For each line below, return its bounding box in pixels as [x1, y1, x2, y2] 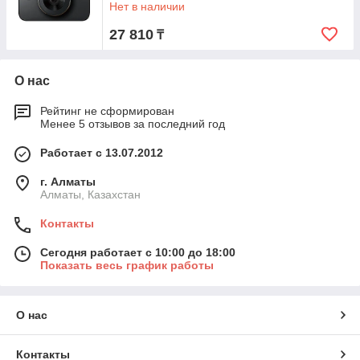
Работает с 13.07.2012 [40, 146, 163, 159]
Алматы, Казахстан [40, 188, 141, 201]
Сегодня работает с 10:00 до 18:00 [40, 246, 235, 259]
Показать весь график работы [40, 259, 214, 272]
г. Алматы [40, 175, 96, 188]
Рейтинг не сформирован [40, 104, 174, 117]
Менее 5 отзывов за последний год [40, 117, 225, 130]
